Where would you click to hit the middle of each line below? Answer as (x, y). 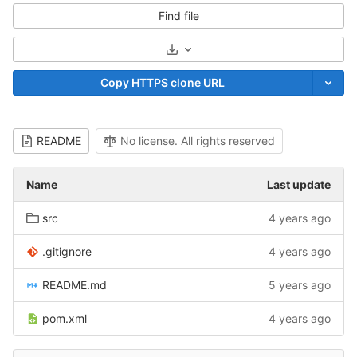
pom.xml (65, 318)
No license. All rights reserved (198, 141)
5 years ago (300, 285)
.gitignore (67, 251)
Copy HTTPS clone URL (163, 82)
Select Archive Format (236, 54)
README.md (75, 285)
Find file (178, 16)
